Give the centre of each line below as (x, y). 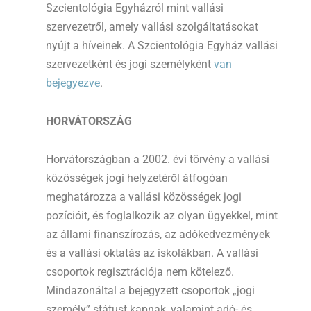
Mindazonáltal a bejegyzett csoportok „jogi (150, 290)
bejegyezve (73, 83)
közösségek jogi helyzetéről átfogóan (137, 178)
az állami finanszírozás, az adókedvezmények (158, 234)
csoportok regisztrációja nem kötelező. (140, 271)
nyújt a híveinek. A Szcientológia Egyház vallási (162, 45)
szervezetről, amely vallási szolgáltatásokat (152, 26)
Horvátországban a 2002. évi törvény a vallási (158, 159)
